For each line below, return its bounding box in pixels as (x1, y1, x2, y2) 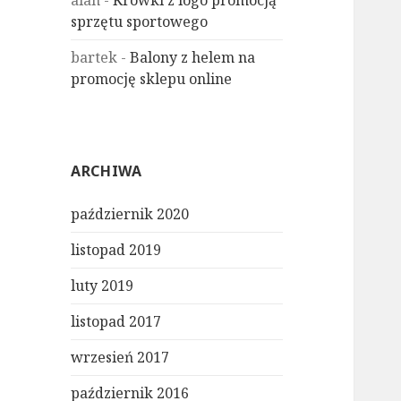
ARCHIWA (71, 161, 142, 182)
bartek (71, 47, 118, 68)
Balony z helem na (130, 47, 256, 68)
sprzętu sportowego (71, 12, 209, 32)
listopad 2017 (71, 311, 162, 332)
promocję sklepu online (71, 69, 233, 90)
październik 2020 (71, 204, 190, 225)
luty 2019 (71, 276, 134, 296)
